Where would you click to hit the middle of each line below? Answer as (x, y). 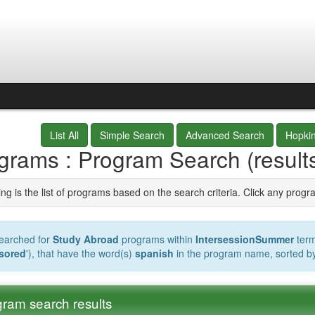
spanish (154, 253)
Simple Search (132, 135)
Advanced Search (225, 135)
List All (64, 135)
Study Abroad (85, 239)
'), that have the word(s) (80, 253)
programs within (157, 239)
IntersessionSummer (244, 239)
